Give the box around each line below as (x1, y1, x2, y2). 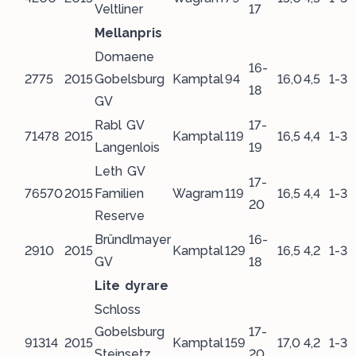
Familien (95, 186, 144, 201)
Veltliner (95, 2, 143, 17)
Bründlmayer (95, 232, 171, 247)
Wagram (172, 186, 223, 201)
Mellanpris (95, 25, 162, 41)
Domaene (95, 49, 154, 64)
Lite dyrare (95, 278, 168, 293)
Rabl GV (95, 118, 144, 133)
